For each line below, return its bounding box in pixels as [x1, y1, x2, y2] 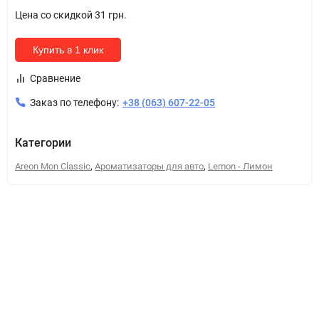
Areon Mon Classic [15, 161, 90, 172]
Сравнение [30, 73, 80, 84]
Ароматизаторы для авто [95, 161, 204, 172]
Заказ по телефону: [30, 97, 119, 108]
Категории [15, 136, 71, 150]
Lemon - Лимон [208, 161, 273, 172]
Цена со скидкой [15, 9, 95, 21]
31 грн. [95, 9, 127, 21]
